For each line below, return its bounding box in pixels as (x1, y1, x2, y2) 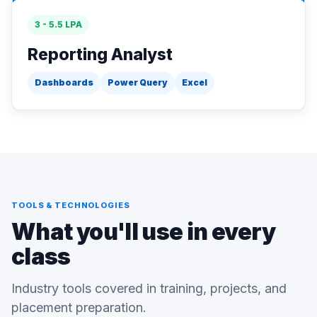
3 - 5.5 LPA (35, 18, 82, 30)
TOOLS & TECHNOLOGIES (11, 200, 130, 210)
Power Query (108, 77, 168, 88)
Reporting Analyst (28, 44, 173, 64)
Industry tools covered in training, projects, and (11, 281, 287, 296)
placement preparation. (11, 300, 146, 315)
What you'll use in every (11, 218, 276, 246)
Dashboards (35, 77, 93, 88)
